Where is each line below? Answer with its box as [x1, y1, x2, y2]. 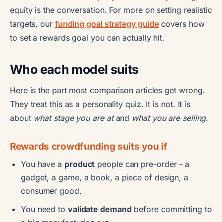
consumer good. [21, 185, 82, 196]
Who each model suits [10, 61, 139, 77]
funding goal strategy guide [55, 18, 159, 29]
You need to [21, 204, 68, 214]
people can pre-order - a [95, 159, 190, 169]
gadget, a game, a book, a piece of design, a [21, 172, 189, 182]
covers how [159, 18, 205, 29]
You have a [21, 159, 65, 169]
